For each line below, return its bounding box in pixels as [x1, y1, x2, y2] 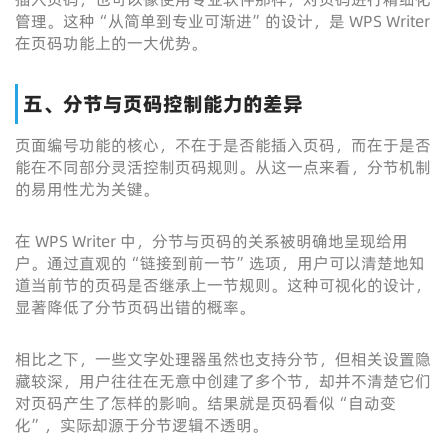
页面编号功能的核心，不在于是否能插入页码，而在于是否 [15, 134, 431, 156]
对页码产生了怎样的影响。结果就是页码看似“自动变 [15, 392, 396, 414]
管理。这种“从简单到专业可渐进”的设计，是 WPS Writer [15, 10, 430, 32]
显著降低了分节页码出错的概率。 [15, 296, 255, 318]
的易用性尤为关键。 [15, 178, 159, 200]
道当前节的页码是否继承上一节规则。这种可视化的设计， [15, 274, 431, 296]
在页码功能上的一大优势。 [15, 32, 207, 54]
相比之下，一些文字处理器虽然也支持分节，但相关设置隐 [15, 348, 431, 370]
